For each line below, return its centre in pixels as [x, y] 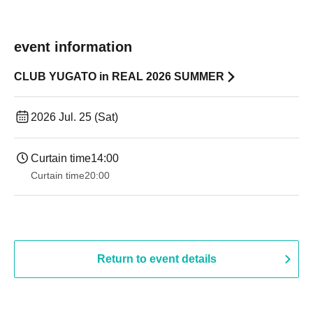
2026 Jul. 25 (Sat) [74, 117]
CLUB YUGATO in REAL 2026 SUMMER [119, 77]
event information [73, 47]
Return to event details [156, 259]
